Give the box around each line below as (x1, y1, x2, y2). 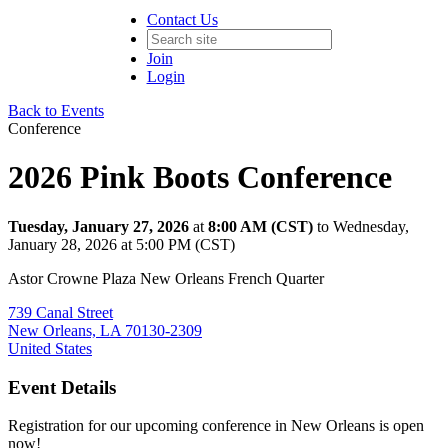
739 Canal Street (8, 303, 113, 321)
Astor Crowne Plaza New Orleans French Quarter (8, 269, 324, 287)
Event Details (8, 376, 116, 398)
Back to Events (8, 102, 104, 119)
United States (8, 339, 92, 357)
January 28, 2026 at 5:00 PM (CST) (8, 235, 235, 253)
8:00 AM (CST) (208, 217, 313, 235)
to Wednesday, (317, 217, 409, 235)
